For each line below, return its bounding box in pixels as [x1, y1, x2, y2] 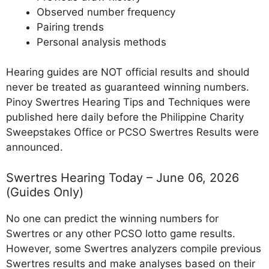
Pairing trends [37, 20, 104, 33]
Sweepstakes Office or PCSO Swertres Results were [6, 126, 259, 139]
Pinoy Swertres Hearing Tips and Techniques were [6, 96, 250, 109]
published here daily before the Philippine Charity [6, 111, 244, 124]
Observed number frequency [37, 5, 175, 18]
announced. [6, 141, 63, 154]
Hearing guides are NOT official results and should [6, 66, 250, 79]
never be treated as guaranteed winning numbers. [6, 81, 249, 94]
